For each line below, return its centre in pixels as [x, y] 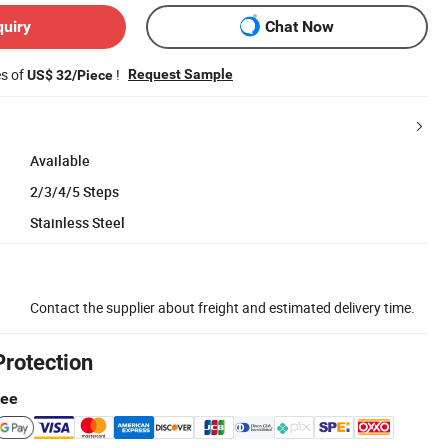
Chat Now [299, 27]
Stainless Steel [77, 222]
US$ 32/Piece [70, 74]
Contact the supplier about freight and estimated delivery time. [222, 307]
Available [60, 160]
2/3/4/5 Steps [74, 191]
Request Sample [180, 73]
